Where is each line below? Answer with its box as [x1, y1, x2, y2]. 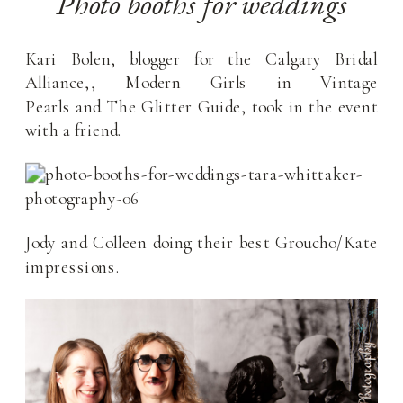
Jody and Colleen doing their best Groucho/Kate [25, 231, 379, 253]
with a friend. [25, 119, 122, 141]
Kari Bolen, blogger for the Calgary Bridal [25, 47, 379, 69]
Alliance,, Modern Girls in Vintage [25, 71, 379, 94]
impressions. [25, 255, 121, 277]
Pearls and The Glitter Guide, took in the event [25, 94, 379, 117]
